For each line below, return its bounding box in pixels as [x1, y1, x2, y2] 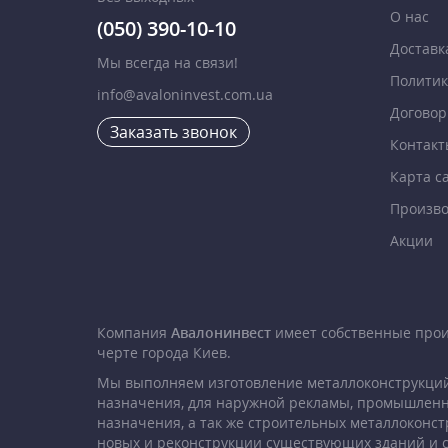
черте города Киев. [97, 343, 231, 363]
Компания [97, 323, 171, 343]
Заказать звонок [110, 121, 237, 144]
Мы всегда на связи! [97, 53, 238, 73]
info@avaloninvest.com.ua [97, 85, 273, 105]
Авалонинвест [171, 323, 271, 343]
